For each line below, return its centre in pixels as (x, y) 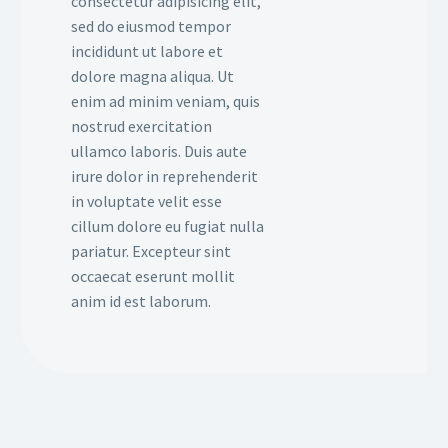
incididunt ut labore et (147, 51)
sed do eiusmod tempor (151, 26)
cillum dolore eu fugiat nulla (167, 226)
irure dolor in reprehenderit (164, 176)
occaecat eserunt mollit (153, 276)
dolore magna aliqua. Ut (152, 76)
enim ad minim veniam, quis (165, 101)
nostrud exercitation (141, 126)
